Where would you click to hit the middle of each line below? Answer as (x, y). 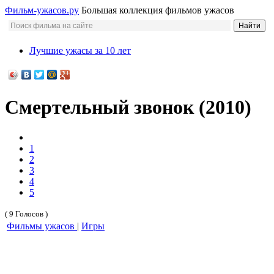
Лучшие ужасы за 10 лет (80, 50)
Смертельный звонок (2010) (128, 107)
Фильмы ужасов (42, 226)
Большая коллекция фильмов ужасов (158, 10)
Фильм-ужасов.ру (42, 10)
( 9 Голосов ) (26, 213)
